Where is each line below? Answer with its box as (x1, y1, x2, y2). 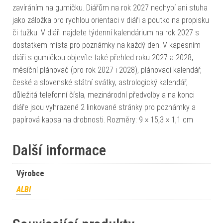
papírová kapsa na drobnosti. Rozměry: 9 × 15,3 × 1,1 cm (12, 114, 193, 124)
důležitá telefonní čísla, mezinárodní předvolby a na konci (12, 90, 195, 100)
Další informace (12, 141, 106, 159)
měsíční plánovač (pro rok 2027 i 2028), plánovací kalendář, (12, 65, 202, 75)
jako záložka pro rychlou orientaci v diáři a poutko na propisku (12, 15, 209, 25)
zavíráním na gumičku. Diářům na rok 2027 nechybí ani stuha (12, 2, 208, 12)
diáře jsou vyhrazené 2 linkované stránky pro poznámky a (12, 102, 196, 112)
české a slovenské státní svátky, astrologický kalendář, (12, 77, 188, 87)
